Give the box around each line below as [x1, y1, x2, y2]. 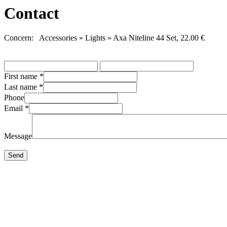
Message [4, 132, 32, 141]
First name [4, 72, 40, 81]
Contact [4, 4, 59, 22]
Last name [4, 83, 39, 92]
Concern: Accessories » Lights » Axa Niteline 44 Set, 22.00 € [4, 33, 205, 43]
